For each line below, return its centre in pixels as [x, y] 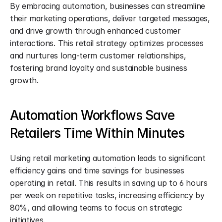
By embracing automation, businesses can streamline [108, 6]
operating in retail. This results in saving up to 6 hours [109, 183]
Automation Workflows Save [92, 115]
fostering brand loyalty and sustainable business [99, 68]
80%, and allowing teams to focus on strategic [96, 208]
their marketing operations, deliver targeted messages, [110, 18]
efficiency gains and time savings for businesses [97, 170]
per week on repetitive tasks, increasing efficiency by [107, 195]
